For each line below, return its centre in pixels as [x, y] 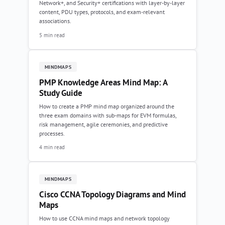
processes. [52, 133]
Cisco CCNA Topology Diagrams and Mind [113, 195]
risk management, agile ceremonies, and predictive [103, 124]
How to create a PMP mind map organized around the [107, 106]
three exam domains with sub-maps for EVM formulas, [108, 115]
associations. [55, 21]
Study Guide [61, 93]
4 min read [52, 147]
